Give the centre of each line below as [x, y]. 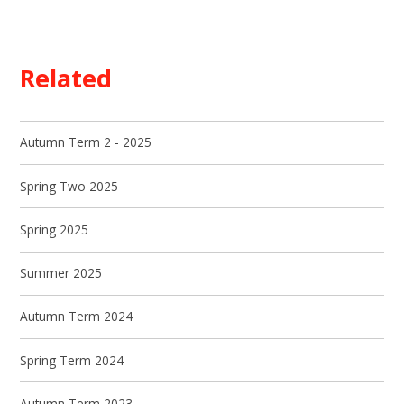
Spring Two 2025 [69, 186]
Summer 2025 [61, 273]
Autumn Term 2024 [77, 317]
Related [66, 78]
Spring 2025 [55, 229]
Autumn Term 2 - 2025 [86, 142]
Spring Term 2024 [72, 360]
